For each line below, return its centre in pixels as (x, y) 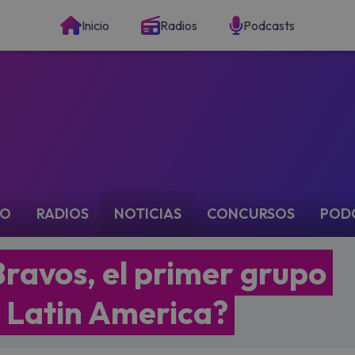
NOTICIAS (148, 214)
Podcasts (269, 25)
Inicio (95, 25)
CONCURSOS (251, 214)
